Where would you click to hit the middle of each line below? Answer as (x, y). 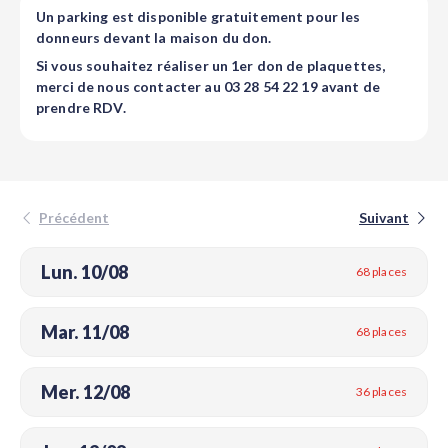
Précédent (74, 217)
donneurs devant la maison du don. (155, 37)
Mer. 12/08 (86, 391)
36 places (381, 391)
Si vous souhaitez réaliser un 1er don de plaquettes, (211, 65)
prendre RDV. (81, 107)
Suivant (384, 217)
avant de (349, 86)
